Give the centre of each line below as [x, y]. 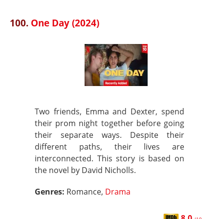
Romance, [86, 192]
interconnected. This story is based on [109, 158]
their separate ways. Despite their [109, 135]
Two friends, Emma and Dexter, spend [109, 111]
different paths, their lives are [109, 147]
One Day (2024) [65, 23]
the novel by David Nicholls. [85, 170]
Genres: [51, 192]
